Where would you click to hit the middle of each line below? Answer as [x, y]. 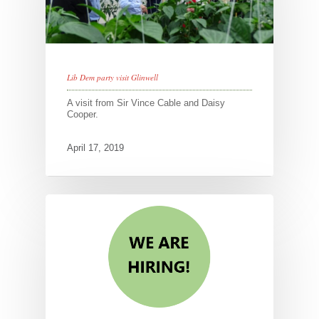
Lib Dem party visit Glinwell [113, 77]
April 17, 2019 [95, 147]
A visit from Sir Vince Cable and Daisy [146, 103]
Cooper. [83, 114]
